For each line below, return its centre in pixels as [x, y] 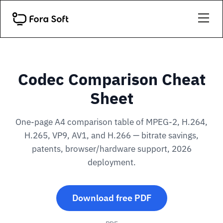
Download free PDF [111, 198]
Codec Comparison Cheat [111, 79]
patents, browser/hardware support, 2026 [111, 149]
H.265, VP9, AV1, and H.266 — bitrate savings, [111, 135]
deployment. [111, 162]
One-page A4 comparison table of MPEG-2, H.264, [111, 122]
